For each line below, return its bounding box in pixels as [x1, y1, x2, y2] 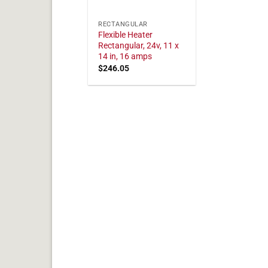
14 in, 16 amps [98, 51, 153, 62]
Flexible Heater [98, 30, 153, 41]
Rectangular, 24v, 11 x [98, 41, 179, 51]
